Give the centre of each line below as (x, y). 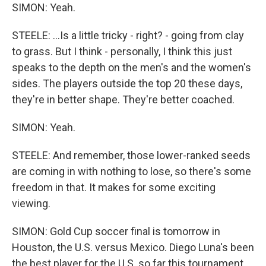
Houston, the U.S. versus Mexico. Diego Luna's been (133, 247)
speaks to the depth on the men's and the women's (132, 67)
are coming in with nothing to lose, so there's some (132, 171)
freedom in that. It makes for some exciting (114, 187)
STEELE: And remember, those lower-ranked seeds (131, 155)
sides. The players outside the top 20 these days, (127, 83)
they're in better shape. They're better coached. (123, 99)
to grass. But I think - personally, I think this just (122, 51)
